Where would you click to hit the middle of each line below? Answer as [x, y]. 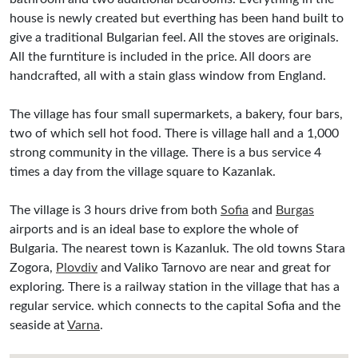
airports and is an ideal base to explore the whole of [154, 229]
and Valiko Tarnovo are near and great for [214, 268]
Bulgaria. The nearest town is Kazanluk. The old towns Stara [177, 249]
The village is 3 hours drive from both [115, 210]
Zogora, [33, 268]
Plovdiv [77, 268]
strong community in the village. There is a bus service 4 [165, 153]
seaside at [38, 325]
